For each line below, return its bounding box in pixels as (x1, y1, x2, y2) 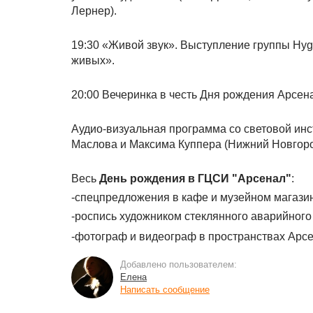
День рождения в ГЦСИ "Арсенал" (99, 173, 291, 184)
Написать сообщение (120, 284, 210, 295)
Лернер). (71, 5, 117, 17)
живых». (71, 54, 115, 66)
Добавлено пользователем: (120, 259, 237, 270)
